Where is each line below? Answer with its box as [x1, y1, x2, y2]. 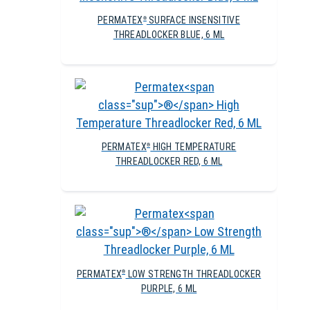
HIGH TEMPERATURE [150, 141, 237, 153]
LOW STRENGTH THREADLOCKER [125, 268, 262, 280]
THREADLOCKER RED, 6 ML [115, 156, 223, 167]
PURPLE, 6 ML [140, 282, 197, 294]
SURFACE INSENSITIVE [146, 15, 240, 26]
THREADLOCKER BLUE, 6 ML [113, 29, 225, 41]
